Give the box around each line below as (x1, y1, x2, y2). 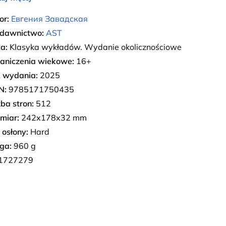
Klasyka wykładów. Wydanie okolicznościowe (8, 42, 182, 52)
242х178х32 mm (19, 112, 87, 123)
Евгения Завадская (11, 14, 88, 24)
